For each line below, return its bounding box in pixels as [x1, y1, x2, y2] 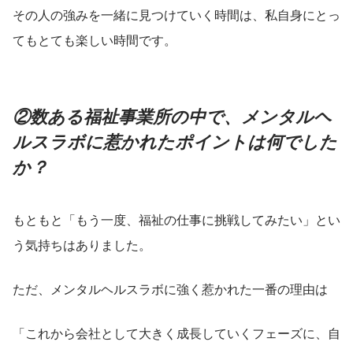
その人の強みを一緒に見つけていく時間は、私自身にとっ [13, 5, 340, 24]
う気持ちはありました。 [13, 235, 151, 254]
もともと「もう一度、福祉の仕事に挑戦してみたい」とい [13, 210, 340, 229]
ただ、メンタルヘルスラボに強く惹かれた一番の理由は [13, 279, 328, 298]
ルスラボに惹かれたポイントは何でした [13, 128, 337, 154]
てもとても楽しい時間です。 [13, 30, 176, 49]
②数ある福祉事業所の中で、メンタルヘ [13, 102, 332, 128]
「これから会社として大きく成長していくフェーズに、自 [13, 323, 340, 342]
